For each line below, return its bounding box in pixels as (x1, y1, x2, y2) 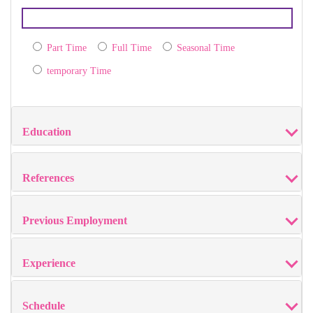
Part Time (47, 43, 87, 54)
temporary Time (47, 66, 111, 77)
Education (22, 126, 71, 138)
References (22, 172, 74, 184)
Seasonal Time (177, 43, 235, 54)
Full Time (112, 43, 152, 54)
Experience (22, 257, 75, 270)
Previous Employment (22, 214, 127, 227)
